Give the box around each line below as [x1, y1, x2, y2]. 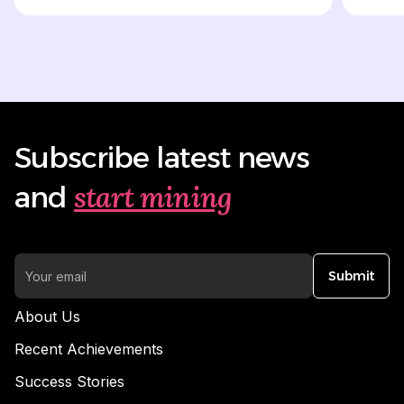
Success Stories [14, 372, 124, 391]
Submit [328, 268, 374, 285]
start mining [74, 179, 232, 216]
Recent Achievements [14, 340, 163, 359]
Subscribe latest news [14, 140, 309, 176]
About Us [14, 308, 80, 326]
